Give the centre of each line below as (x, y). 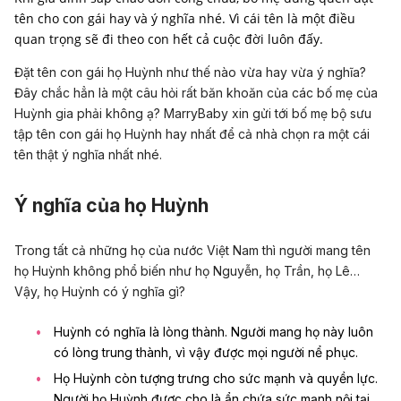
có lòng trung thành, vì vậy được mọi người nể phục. (206, 353)
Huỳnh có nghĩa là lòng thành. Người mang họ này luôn (213, 332)
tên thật (38, 154)
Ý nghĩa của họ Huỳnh (111, 205)
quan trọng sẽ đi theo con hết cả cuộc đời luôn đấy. (169, 39)
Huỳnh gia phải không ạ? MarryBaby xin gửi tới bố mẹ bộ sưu (193, 113)
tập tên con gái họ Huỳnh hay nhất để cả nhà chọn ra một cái (192, 134)
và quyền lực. (337, 378)
